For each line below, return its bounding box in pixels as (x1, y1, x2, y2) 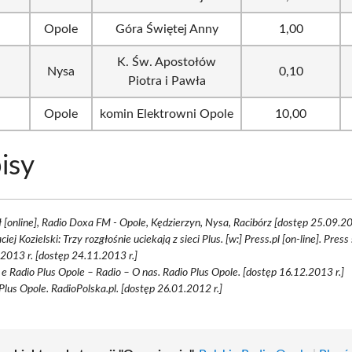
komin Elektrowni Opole (100, 107, 234, 120)
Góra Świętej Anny (115, 22, 218, 35)
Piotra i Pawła (127, 74, 206, 87)
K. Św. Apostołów (117, 55, 217, 68)
